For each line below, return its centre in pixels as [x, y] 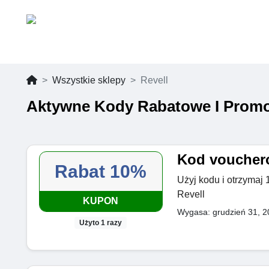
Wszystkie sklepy [89, 80]
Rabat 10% [101, 171]
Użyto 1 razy [101, 223]
